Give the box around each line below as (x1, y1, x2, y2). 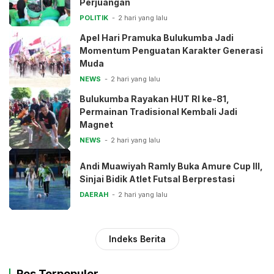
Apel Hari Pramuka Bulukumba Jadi (80, 32, 234, 43)
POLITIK (80, 13, 108, 22)
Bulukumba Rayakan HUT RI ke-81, (80, 93, 229, 104)
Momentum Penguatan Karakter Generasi (80, 45, 263, 56)
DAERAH (80, 190, 108, 199)
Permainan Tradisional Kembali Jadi (80, 106, 237, 117)
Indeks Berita (108, 233, 166, 244)
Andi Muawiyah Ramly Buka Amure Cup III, (80, 161, 263, 172)
